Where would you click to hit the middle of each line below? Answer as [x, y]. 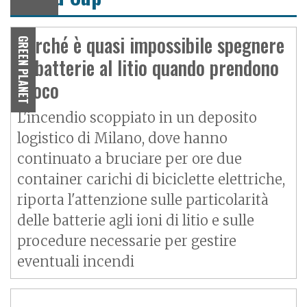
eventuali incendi [76, 261]
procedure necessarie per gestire [127, 241]
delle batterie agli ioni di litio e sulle [136, 220]
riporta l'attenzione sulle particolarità [143, 199]
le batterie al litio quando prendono [148, 67]
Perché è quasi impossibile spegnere [151, 45]
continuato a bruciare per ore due [130, 158]
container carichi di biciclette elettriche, [151, 179]
